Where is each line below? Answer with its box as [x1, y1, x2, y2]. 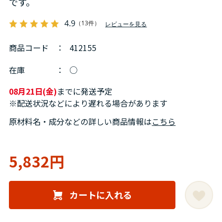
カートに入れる [69, 188, 132, 202]
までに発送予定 [57, 85, 113, 98]
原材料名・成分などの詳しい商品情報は [9, 115, 152, 127]
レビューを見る [105, 19, 147, 28]
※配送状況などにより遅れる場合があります [9, 97, 168, 110]
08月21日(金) [9, 85, 57, 98]
